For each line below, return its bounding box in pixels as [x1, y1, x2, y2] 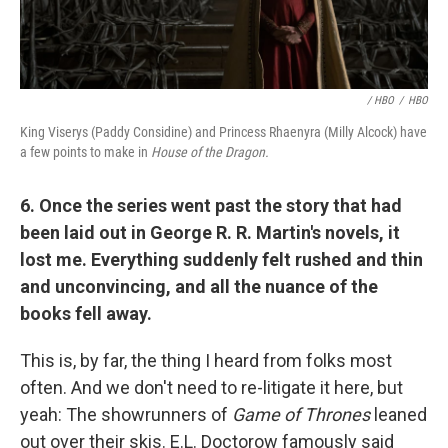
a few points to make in [20, 143, 151, 160]
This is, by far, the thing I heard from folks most [20, 349, 392, 371]
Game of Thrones [232, 403, 374, 425]
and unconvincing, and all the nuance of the [20, 275, 378, 297]
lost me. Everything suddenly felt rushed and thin [20, 248, 423, 270]
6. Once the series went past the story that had [20, 194, 402, 216]
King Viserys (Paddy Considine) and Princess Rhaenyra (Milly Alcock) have [20, 123, 427, 140]
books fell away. [20, 302, 152, 324]
